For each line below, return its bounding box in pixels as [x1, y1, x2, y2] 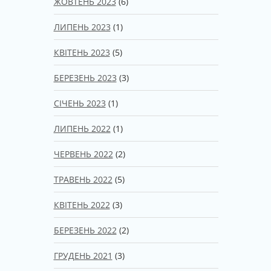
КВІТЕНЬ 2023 [53, 46, 110, 58]
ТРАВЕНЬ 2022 [53, 173, 113, 185]
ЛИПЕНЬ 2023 [53, 21, 111, 33]
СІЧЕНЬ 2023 [53, 97, 106, 109]
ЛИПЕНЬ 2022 [53, 122, 111, 134]
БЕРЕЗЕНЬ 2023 [53, 71, 117, 83]
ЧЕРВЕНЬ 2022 [53, 148, 113, 160]
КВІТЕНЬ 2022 [53, 198, 110, 211]
